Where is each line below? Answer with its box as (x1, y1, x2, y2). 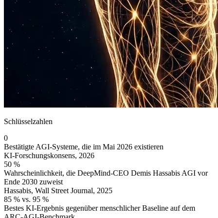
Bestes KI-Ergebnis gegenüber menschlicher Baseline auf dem (4, 203, 195, 212)
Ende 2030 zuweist (4, 177, 63, 186)
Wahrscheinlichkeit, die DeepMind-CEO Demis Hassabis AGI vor (4, 168, 208, 177)
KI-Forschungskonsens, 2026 (4, 151, 94, 160)
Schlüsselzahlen (4, 117, 53, 126)
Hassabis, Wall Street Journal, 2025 (4, 186, 112, 195)
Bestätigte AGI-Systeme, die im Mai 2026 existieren (4, 142, 163, 151)
